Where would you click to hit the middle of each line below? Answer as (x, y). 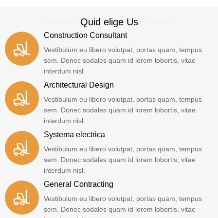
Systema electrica (74, 135)
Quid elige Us (109, 22)
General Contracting (79, 184)
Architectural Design (79, 85)
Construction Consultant (85, 36)
